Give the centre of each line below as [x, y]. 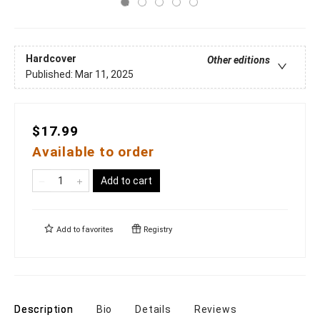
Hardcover [51, 59]
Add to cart [126, 181]
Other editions [239, 60]
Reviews [215, 309]
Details [153, 309]
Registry [157, 230]
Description [44, 309]
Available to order [93, 152]
